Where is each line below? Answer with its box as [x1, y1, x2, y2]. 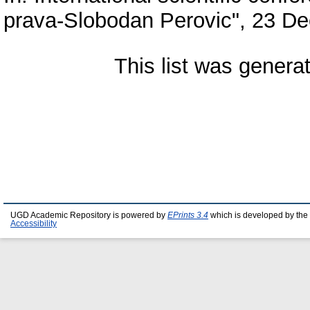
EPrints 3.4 [167, 211, 208, 219]
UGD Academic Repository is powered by [10, 211, 167, 219]
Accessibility [10, 219, 57, 228]
